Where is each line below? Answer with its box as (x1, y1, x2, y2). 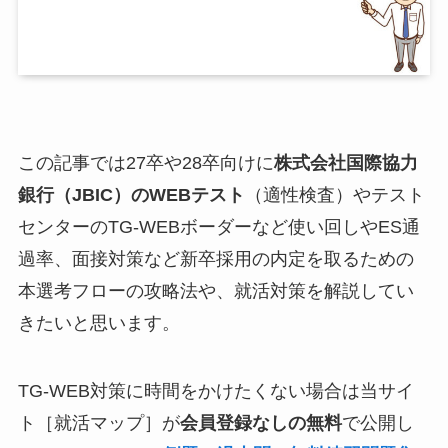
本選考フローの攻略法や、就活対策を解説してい (17, 280, 414, 301)
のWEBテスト (130, 184, 245, 205)
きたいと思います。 (17, 312, 180, 333)
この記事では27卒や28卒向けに (17, 152, 274, 173)
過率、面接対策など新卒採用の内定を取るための (17, 248, 414, 269)
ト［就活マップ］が (17, 412, 180, 433)
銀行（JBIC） (17, 184, 131, 205)
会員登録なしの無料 (179, 412, 342, 433)
